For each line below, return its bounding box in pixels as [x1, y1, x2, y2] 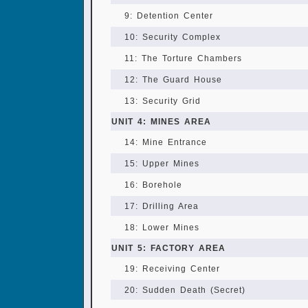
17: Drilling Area [124, 201, 199, 211]
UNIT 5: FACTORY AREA [111, 243, 225, 253]
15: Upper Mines [124, 159, 199, 168]
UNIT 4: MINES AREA [111, 117, 211, 126]
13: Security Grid [124, 96, 201, 106]
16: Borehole [124, 180, 182, 190]
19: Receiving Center [124, 264, 220, 274]
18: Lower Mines [124, 223, 199, 232]
